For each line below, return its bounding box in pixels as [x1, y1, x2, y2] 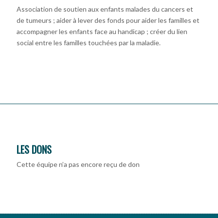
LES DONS [16, 142, 52, 157]
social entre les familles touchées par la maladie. [16, 38, 161, 47]
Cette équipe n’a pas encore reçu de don [16, 160, 140, 169]
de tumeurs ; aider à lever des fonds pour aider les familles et [16, 16, 200, 25]
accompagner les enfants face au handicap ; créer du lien [16, 27, 187, 36]
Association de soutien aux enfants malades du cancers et [16, 5, 193, 14]
